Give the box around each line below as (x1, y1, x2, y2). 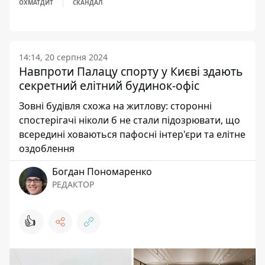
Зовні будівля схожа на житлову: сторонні (19, 99, 212, 112)
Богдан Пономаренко (52, 165, 152, 178)
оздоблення (19, 142, 75, 155)
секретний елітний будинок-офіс (19, 77, 199, 93)
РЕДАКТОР (52, 179, 94, 190)
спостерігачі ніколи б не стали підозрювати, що (19, 114, 240, 127)
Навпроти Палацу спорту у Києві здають (19, 63, 243, 79)
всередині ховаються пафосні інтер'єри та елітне (19, 128, 245, 141)
